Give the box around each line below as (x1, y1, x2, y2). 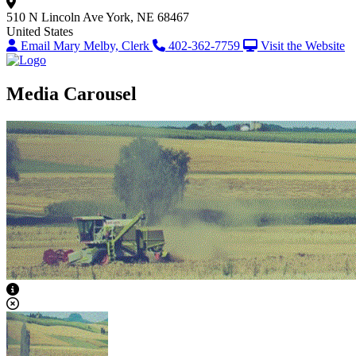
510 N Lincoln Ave (6, 10, 103, 25)
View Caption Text (18, 281, 114, 296)
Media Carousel (6, 83, 137, 105)
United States (6, 25, 73, 39)
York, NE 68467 (106, 10, 189, 25)
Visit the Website (261, 39, 345, 53)
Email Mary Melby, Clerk (21, 39, 153, 53)
